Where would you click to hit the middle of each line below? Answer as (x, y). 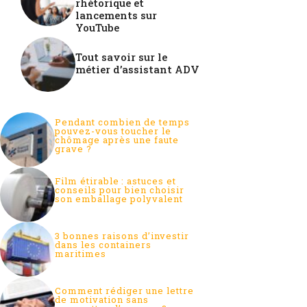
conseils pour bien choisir (120, 190)
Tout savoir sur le (121, 57)
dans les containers (103, 245)
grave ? (73, 148)
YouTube (97, 28)
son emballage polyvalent (119, 199)
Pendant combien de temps (122, 122)
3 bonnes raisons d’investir (122, 236)
